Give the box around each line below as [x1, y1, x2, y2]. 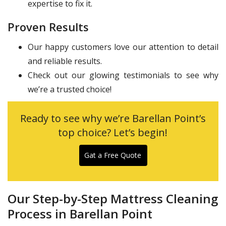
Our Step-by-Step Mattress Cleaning [8, 190, 218, 207]
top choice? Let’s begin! [58, 126, 168, 140]
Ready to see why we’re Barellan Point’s [20, 111, 206, 126]
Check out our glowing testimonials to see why [28, 70, 218, 81]
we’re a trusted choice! [28, 84, 111, 95]
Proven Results [8, 19, 89, 35]
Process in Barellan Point [8, 205, 152, 222]
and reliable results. [28, 55, 102, 67]
